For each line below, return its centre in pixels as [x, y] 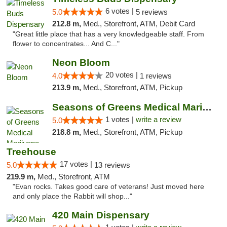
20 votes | [122, 75]
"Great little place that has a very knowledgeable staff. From [108, 34]
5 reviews [152, 12]
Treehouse [31, 152]
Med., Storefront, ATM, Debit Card [139, 24]
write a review [158, 119]
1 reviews [156, 76]
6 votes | [120, 11]
